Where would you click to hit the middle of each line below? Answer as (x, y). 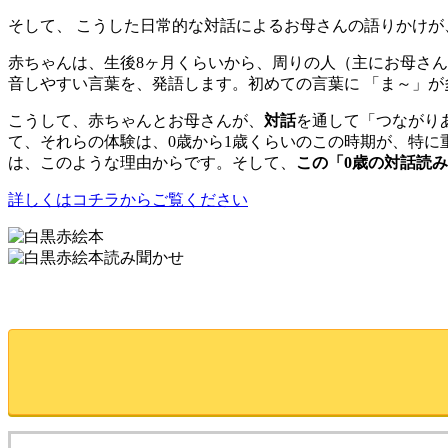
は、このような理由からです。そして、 (152, 162)
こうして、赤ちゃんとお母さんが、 (136, 120)
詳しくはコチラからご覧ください (128, 199)
